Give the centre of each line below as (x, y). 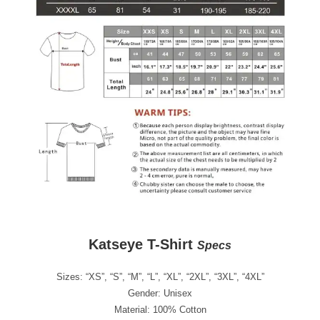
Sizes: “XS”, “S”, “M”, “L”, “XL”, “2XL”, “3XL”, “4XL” (160, 277)
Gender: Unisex (160, 294)
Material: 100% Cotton (160, 310)
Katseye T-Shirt (143, 245)
